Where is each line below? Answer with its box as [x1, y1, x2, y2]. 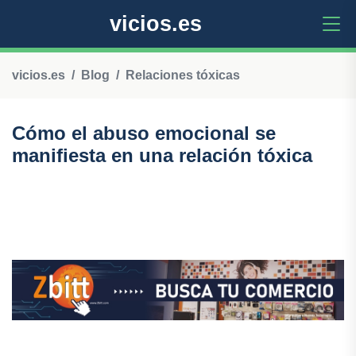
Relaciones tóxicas [126, 68, 240, 82]
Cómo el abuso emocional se [12, 122, 276, 144]
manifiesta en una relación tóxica [12, 145, 312, 166]
